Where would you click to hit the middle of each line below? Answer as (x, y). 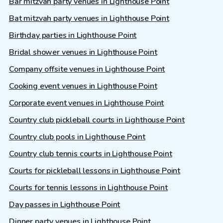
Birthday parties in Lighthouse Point (73, 36)
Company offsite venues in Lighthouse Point (87, 69)
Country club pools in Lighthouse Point (77, 137)
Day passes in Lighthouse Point (65, 205)
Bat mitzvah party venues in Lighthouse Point (89, 19)
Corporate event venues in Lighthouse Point (87, 103)
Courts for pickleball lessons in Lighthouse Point (95, 171)
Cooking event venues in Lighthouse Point (83, 86)
